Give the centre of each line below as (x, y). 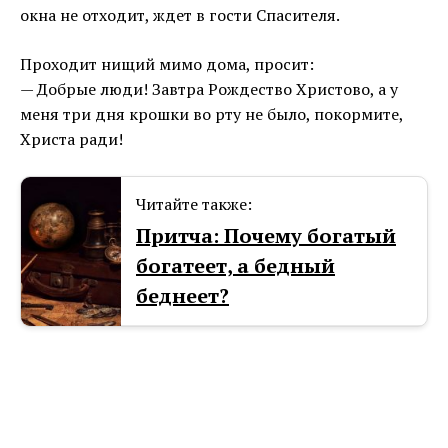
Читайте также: (194, 204)
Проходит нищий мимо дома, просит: (167, 64)
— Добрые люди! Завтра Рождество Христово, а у (209, 89)
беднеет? (182, 296)
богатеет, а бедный (235, 266)
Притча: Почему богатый (266, 236)
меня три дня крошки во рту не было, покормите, (211, 114)
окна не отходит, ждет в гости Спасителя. (180, 15)
